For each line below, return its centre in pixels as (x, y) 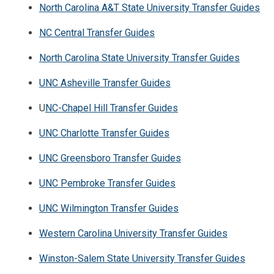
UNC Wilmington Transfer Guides (109, 209)
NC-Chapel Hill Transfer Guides (112, 108)
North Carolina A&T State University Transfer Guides (150, 8)
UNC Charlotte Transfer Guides (104, 133)
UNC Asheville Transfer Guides (105, 83)
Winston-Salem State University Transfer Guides (142, 259)
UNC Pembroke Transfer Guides (107, 183)
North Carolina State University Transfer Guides (139, 58)
